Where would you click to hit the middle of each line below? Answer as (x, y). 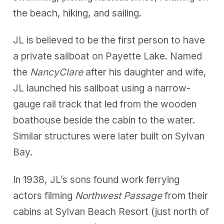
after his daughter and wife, (145, 72)
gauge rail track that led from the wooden (105, 104)
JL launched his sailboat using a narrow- (102, 88)
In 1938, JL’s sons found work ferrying (96, 179)
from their (185, 195)
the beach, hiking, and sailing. (77, 13)
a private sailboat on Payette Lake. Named (108, 56)
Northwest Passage (119, 195)
